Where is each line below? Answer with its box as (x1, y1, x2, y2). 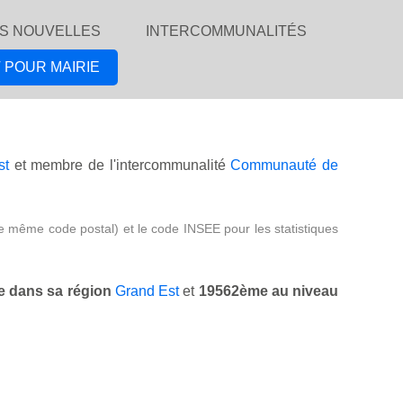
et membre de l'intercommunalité (9, 157, 231, 174)
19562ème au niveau (198, 283, 339, 300)
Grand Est (114, 283, 180, 300)
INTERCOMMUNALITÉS (146, 23, 307, 39)
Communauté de (230, 157, 339, 174)
